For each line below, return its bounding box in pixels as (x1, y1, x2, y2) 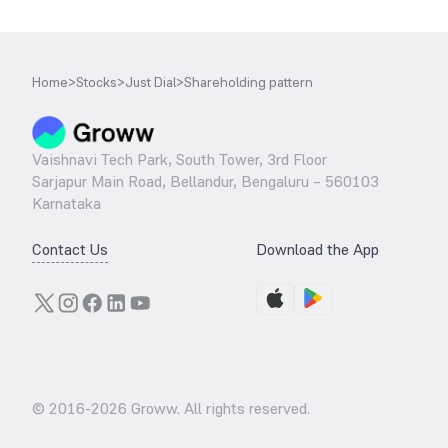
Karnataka (32, 193, 101, 214)
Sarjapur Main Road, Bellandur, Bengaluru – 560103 (32, 171, 379, 192)
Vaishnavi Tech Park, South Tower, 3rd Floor (32, 149, 327, 170)
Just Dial (125, 73, 176, 91)
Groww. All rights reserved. (127, 398, 310, 419)
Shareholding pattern (184, 73, 313, 91)
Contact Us (32, 239, 108, 260)
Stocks (76, 73, 117, 91)
